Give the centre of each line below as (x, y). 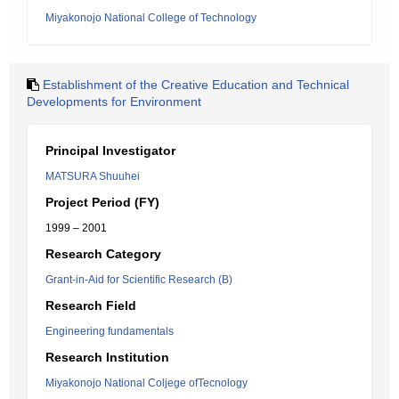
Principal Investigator (110, 151)
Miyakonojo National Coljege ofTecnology (147, 383)
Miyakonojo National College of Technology (151, 18)
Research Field (91, 305)
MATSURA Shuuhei (93, 176)
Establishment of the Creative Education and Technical (196, 85)
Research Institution (107, 357)
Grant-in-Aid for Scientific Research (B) (139, 280)
